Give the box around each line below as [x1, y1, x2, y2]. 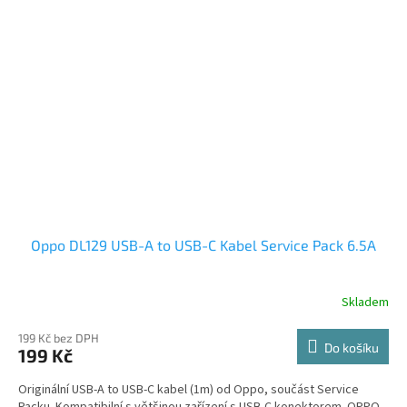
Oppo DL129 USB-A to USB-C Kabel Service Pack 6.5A [31, 236, 376, 254]
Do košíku [324, 340, 379, 356]
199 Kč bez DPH [18, 331, 99, 346]
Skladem [342, 293, 389, 312]
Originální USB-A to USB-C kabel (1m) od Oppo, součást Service [18, 381, 359, 400]
